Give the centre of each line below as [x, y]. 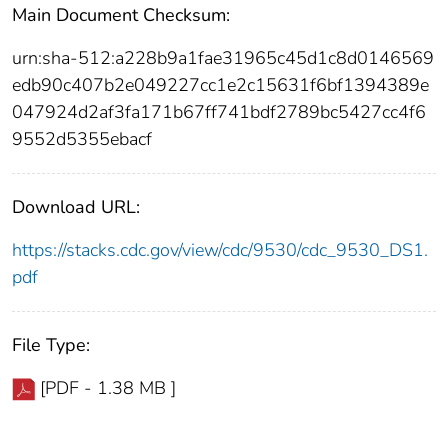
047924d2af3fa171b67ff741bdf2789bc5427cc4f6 [219, 111]
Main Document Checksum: [121, 14]
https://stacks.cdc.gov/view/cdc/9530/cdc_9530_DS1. [220, 249]
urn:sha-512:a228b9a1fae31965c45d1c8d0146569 [223, 57]
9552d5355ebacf [82, 138]
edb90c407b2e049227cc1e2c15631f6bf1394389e [220, 84]
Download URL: [76, 206]
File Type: [51, 344]
